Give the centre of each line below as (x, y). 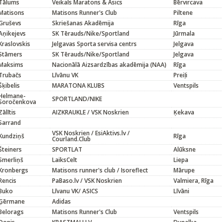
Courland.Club (71, 139)
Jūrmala (184, 33)
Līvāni (181, 191)
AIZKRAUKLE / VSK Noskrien (90, 112)
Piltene (183, 13)
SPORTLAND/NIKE (77, 99)
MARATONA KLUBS (78, 85)
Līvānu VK (65, 75)
